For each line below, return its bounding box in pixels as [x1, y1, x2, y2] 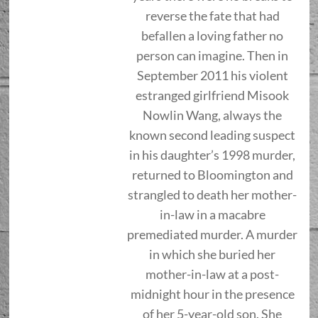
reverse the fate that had [145, 7, 280, 23]
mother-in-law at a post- [146, 265, 279, 282]
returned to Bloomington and [131, 166, 293, 182]
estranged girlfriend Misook [136, 87, 289, 103]
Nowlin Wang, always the [143, 106, 282, 123]
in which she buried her [149, 246, 275, 262]
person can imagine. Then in [136, 47, 288, 63]
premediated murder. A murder [127, 226, 297, 242]
